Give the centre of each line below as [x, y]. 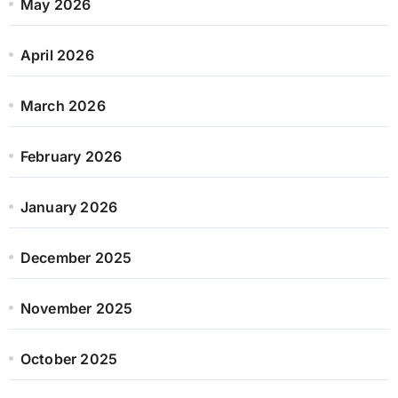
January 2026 [69, 207]
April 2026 [57, 55]
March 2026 [63, 105]
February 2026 [71, 156]
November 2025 [76, 308]
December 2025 [76, 257]
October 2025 [69, 358]
